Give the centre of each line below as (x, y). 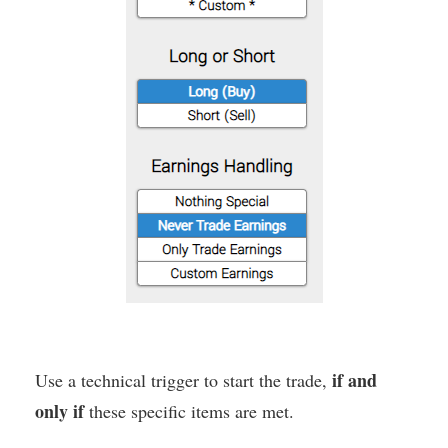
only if (59, 411)
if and (354, 380)
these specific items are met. (189, 411)
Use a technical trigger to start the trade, (183, 380)
